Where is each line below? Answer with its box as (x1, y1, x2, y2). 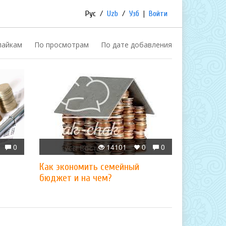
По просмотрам (34, 40, 89, 49)
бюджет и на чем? (39, 172, 111, 184)
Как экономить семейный (39, 161, 139, 173)
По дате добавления (101, 40, 172, 49)
